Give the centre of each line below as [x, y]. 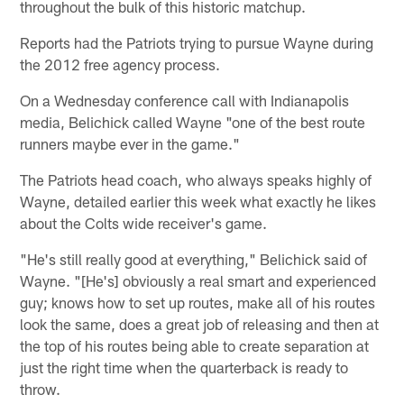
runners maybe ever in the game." [130, 143]
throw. [41, 388]
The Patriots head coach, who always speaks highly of [196, 179]
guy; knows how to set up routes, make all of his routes [198, 302]
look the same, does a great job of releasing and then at [200, 323]
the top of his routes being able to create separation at [195, 345]
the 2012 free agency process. [120, 64]
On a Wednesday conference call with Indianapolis [185, 100]
